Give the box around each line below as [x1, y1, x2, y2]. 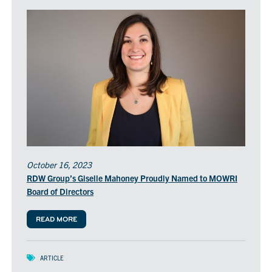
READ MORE [35, 216, 77, 223]
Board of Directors [26, 185, 93, 197]
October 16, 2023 [26, 158, 92, 170]
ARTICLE [39, 253, 64, 262]
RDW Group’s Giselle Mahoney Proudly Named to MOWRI [26, 172, 237, 183]
